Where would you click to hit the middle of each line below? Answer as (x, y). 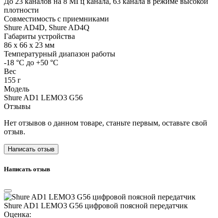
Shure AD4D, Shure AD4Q (47, 28)
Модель (17, 89)
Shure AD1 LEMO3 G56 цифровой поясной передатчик (96, 205)
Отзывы (17, 107)
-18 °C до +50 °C (31, 63)
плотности (21, 10)
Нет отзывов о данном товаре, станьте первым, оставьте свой (106, 123)
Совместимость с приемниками (56, 19)
